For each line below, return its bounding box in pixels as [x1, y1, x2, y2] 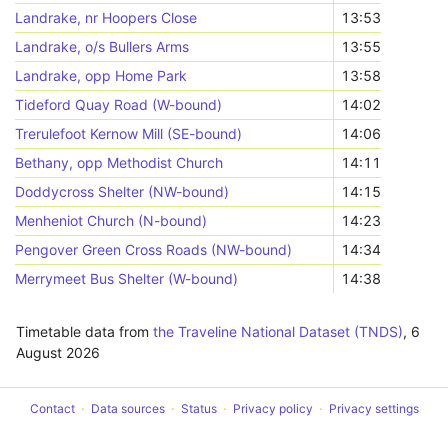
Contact [29, 401, 75, 416]
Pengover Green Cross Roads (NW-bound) [15, 241, 293, 258]
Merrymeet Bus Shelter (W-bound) [15, 270, 239, 287]
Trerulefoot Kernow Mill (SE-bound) [15, 125, 243, 142]
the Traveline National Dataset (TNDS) [153, 323, 403, 340]
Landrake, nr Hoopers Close [15, 9, 198, 26]
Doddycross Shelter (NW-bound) [15, 183, 230, 200]
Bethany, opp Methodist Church [15, 154, 224, 171]
